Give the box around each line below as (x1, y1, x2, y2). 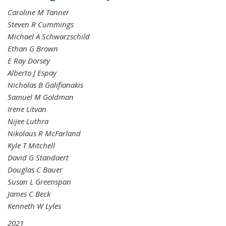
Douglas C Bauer (8, 164, 63, 175)
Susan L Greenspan (8, 177, 71, 187)
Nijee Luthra (8, 116, 48, 126)
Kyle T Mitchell (8, 140, 55, 150)
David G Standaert (8, 152, 69, 162)
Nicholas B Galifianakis (8, 80, 83, 90)
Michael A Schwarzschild (8, 31, 90, 41)
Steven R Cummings (8, 19, 74, 29)
